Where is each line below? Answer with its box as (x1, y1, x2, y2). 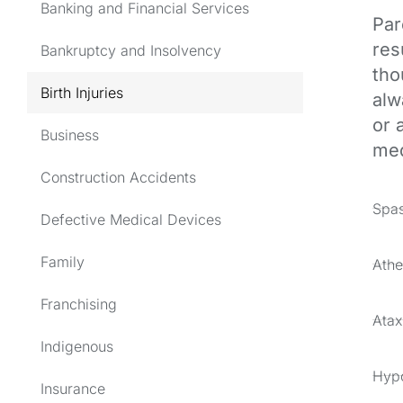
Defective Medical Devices (40, 210, 221, 228)
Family (40, 252, 85, 271)
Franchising (40, 294, 117, 313)
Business (40, 125, 99, 144)
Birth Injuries (40, 83, 123, 102)
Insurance (40, 379, 105, 398)
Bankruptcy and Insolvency (40, 40, 221, 59)
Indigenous (40, 336, 113, 355)
